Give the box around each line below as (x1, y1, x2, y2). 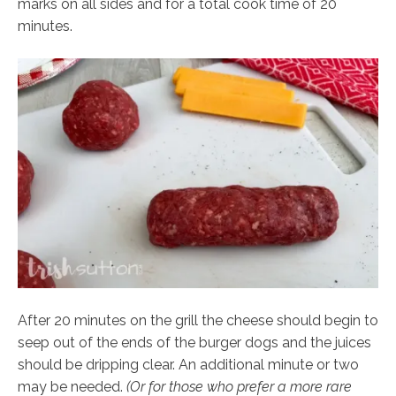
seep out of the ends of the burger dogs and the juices (18, 334, 371, 352)
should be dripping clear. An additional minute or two (18, 356, 359, 374)
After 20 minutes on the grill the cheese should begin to (18, 312, 378, 330)
